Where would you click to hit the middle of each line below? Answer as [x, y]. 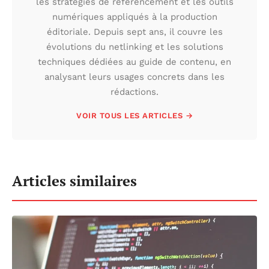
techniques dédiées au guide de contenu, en [134, 62]
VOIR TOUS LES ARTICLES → [134, 116]
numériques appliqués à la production [134, 17]
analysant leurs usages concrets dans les [134, 77]
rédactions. [134, 92]
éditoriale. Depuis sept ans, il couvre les [134, 32]
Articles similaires [74, 181]
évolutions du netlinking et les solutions [134, 47]
